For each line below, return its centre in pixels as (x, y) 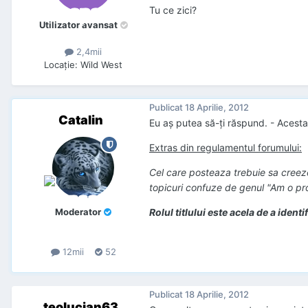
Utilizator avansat (78, 25)
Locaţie (59, 65)
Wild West (101, 65)
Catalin (80, 120)
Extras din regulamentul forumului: (225, 148)
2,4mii (88, 52)
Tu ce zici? (173, 10)
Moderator (78, 212)
